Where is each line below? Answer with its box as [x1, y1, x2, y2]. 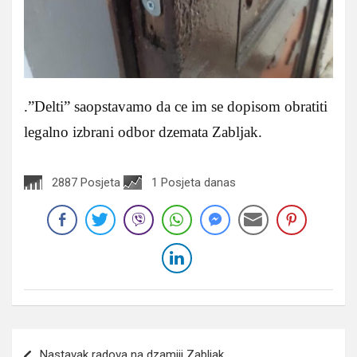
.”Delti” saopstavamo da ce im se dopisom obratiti [24, 98, 328, 116]
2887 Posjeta [52, 175, 120, 190]
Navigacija [11, 329, 107, 353]
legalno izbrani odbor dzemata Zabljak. [24, 124, 262, 141]
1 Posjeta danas [151, 175, 236, 190]
